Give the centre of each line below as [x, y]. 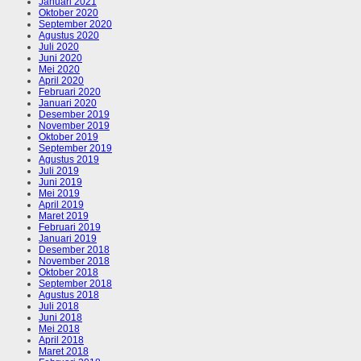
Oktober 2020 [68, 13]
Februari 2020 [70, 92]
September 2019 [75, 149]
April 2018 [61, 340]
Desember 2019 [74, 115]
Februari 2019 [70, 228]
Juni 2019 [60, 183]
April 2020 [61, 81]
